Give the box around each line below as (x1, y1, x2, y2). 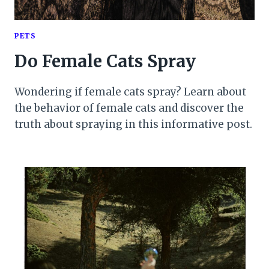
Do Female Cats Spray (14, 50, 196, 72)
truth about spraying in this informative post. (14, 117, 252, 131)
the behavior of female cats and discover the (14, 101, 244, 115)
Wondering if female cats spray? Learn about (14, 85, 246, 98)
